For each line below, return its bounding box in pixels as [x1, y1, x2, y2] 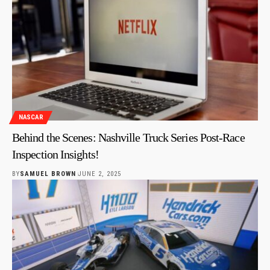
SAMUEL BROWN [20, 169, 77, 178]
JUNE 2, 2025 [78, 169, 121, 178]
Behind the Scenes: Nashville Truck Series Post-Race [12, 130, 245, 144]
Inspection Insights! [12, 147, 99, 161]
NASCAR [19, 113, 43, 122]
